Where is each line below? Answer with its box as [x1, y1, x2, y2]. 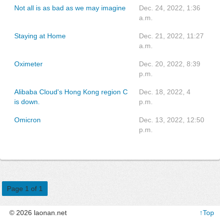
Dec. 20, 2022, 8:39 [139, 60, 200, 68]
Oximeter [14, 60, 43, 68]
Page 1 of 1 [7, 185, 43, 192]
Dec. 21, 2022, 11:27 [139, 32, 204, 40]
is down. [14, 98, 40, 106]
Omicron [14, 116, 41, 124]
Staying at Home [14, 32, 66, 40]
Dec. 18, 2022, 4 [139, 88, 191, 96]
